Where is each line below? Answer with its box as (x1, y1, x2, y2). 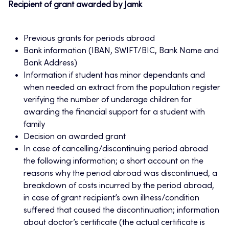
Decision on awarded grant (24, 133, 126, 142)
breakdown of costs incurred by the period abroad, (24, 182, 214, 191)
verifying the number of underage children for (24, 96, 192, 105)
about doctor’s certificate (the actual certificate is (24, 219, 205, 227)
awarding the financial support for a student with (24, 108, 205, 117)
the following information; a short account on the (24, 157, 203, 166)
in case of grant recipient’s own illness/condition (24, 194, 199, 203)
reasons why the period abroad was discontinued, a (24, 170, 217, 178)
